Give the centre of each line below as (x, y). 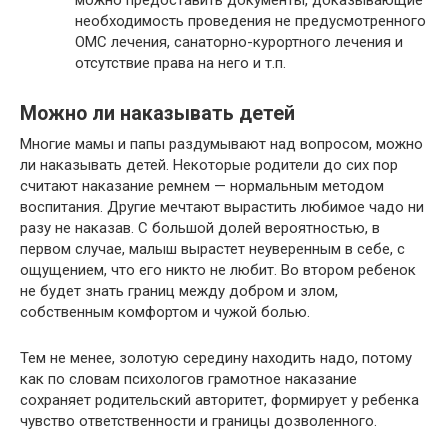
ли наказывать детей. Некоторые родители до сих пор (209, 164)
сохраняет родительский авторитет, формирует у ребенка (219, 399)
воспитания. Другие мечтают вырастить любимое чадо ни (222, 206)
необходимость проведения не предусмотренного (250, 20)
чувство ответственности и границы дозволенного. (198, 420)
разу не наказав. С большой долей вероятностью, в (200, 227)
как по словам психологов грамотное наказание (188, 378)
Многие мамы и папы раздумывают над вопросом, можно (221, 143)
